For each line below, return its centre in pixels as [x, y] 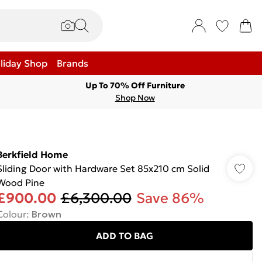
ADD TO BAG [124, 236]
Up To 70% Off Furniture [135, 85]
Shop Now [135, 98]
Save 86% [170, 198]
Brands [73, 63]
